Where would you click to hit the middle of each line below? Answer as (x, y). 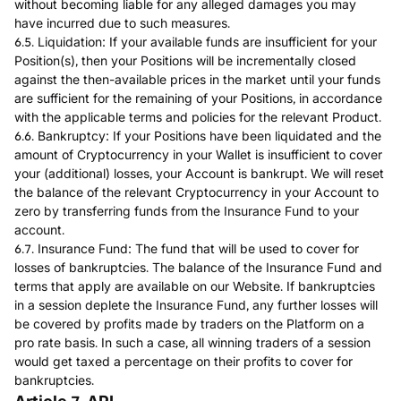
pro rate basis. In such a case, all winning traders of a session (192, 342)
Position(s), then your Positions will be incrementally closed (185, 60)
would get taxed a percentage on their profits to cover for (183, 361)
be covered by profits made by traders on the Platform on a (189, 324)
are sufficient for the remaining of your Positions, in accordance (198, 98)
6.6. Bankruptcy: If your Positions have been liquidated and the (198, 136)
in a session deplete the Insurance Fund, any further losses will (196, 305)
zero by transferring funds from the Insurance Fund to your (187, 211)
